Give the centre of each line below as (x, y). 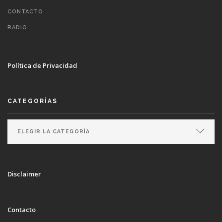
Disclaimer (24, 174)
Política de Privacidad (42, 65)
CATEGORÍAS (32, 101)
